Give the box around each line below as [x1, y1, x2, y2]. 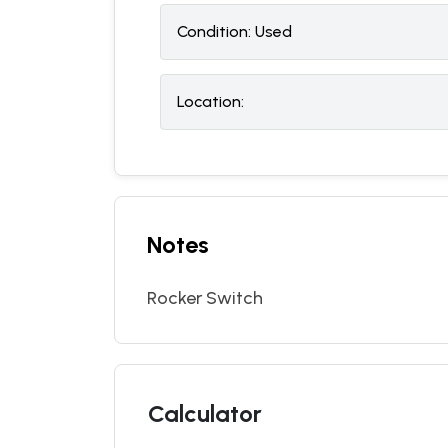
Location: [177, 92, 244, 111]
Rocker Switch [147, 287, 263, 309]
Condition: [177, 22, 251, 41]
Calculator [148, 399, 262, 428]
